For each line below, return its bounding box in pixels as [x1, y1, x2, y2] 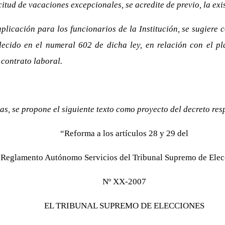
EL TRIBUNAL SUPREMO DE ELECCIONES [44, 201, 204, 210]
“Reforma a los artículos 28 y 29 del [60, 129, 188, 138]
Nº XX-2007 [102, 177, 146, 186]
